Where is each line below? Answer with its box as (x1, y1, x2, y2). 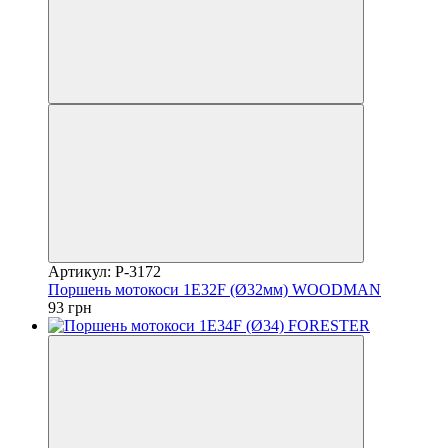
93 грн (48, 298, 92, 316)
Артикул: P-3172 (48, 262, 161, 280)
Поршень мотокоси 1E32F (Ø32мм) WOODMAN (48, 280, 381, 298)
